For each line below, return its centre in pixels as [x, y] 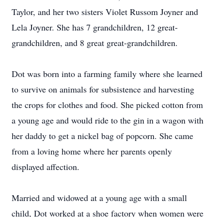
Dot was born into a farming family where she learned [107, 74]
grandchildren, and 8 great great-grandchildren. [95, 43]
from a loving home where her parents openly [92, 151]
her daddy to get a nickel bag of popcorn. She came [102, 136]
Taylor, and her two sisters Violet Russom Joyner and [105, 12]
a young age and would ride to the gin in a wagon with [108, 120]
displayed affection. [46, 167]
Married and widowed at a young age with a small [99, 198]
